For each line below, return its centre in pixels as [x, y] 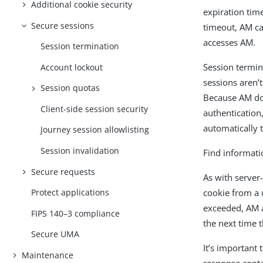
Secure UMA [55, 234]
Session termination [80, 46]
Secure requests [63, 171]
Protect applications [70, 193]
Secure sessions [63, 25]
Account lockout [72, 67]
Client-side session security [95, 109]
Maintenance [48, 255]
